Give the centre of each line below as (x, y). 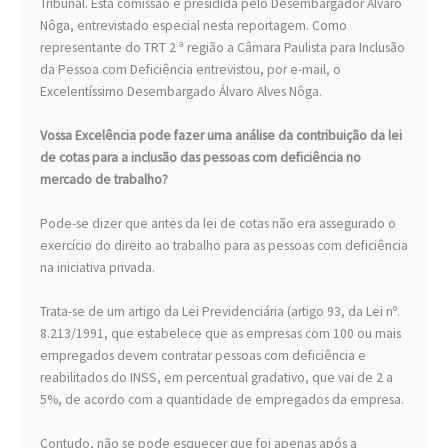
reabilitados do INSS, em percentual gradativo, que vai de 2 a (216, 378)
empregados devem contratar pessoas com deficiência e (203, 356)
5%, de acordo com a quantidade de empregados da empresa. (222, 400)
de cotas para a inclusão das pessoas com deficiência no (200, 158)
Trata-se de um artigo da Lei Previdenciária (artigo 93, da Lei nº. (220, 312)
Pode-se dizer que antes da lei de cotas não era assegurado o (218, 224)
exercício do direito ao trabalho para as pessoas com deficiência (224, 246)
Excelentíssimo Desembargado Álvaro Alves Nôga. (181, 92)
